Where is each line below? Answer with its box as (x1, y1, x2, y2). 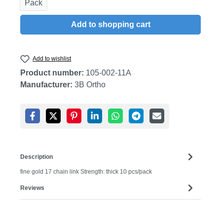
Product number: (20, 69, 86, 77)
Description (20, 153, 53, 160)
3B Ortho (74, 80, 106, 89)
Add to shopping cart (71, 20, 150, 29)
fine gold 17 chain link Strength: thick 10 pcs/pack (20, 168, 152, 176)
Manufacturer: (20, 80, 73, 89)
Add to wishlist (33, 55, 72, 62)
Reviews (20, 184, 44, 191)
